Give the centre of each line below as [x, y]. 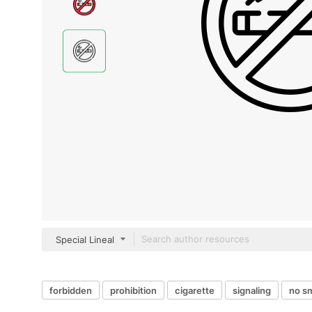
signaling [252, 290]
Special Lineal [85, 240]
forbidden [71, 290]
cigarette [195, 290]
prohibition [133, 290]
